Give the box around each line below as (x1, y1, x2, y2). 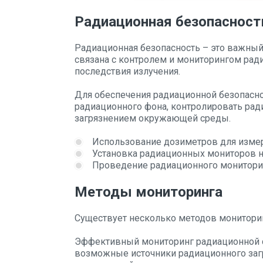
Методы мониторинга (75, 184, 222, 200)
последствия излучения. (75, 66, 180, 77)
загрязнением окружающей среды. (75, 113, 231, 124)
